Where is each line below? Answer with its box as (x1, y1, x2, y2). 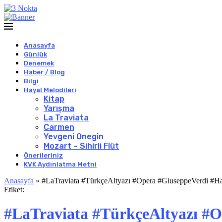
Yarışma (44, 104, 74, 113)
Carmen (44, 122, 74, 132)
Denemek (24, 59, 54, 67)
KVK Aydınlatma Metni (24, 161, 97, 168)
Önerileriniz (24, 152, 63, 159)
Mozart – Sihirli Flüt (44, 141, 119, 151)
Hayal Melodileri (24, 86, 76, 94)
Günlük (24, 51, 47, 58)
